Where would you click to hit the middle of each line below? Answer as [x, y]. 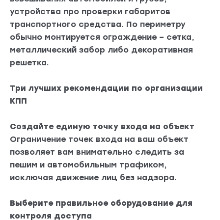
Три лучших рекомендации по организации [106, 88]
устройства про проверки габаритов [90, 12]
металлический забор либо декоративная [101, 50]
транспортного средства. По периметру [98, 25]
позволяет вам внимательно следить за [97, 152]
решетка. [29, 63]
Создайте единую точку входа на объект [102, 127]
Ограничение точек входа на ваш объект [99, 139]
